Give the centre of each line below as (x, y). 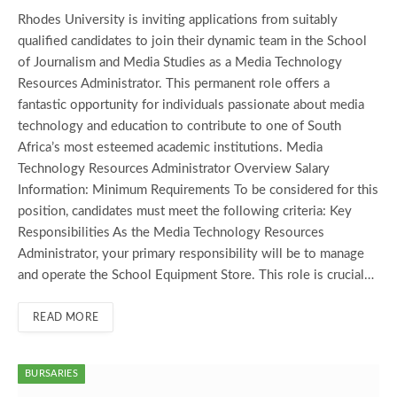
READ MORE (66, 317)
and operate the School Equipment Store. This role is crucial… (196, 275)
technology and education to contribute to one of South (179, 126)
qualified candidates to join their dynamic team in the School (192, 41)
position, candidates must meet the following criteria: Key (185, 211)
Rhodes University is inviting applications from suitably (178, 19)
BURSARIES (51, 373)
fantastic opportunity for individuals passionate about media (191, 105)
